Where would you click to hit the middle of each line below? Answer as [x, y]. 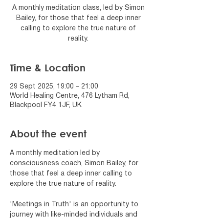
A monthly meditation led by [56, 153]
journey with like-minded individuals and [75, 215]
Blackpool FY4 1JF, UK [46, 105]
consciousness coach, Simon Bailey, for [75, 163]
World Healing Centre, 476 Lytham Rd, [70, 96]
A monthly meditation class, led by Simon [78, 8]
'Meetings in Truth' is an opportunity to [75, 204]
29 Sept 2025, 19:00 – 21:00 [54, 87]
